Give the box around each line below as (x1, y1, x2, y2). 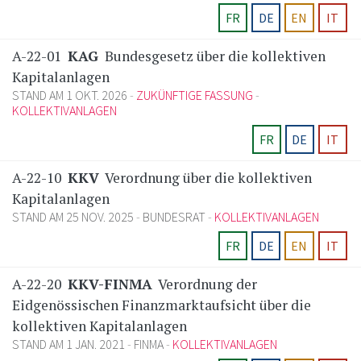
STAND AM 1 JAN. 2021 (12, 336, 127, 353)
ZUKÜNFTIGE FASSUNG (136, 87, 253, 104)
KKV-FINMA (68, 275, 152, 294)
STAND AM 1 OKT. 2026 (12, 87, 130, 104)
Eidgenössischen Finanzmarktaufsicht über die (12, 296, 311, 315)
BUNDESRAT (143, 209, 205, 226)
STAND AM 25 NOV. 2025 (12, 209, 136, 226)
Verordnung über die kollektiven (102, 168, 312, 188)
